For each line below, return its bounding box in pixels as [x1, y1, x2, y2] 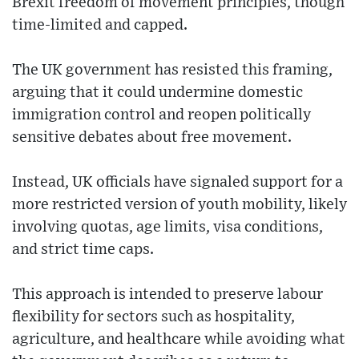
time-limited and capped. [12, 18, 188, 33]
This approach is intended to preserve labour [12, 287, 323, 302]
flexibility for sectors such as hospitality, [12, 309, 295, 325]
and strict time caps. [12, 242, 154, 257]
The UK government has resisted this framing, [12, 63, 333, 78]
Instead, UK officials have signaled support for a [12, 175, 343, 190]
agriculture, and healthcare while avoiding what [12, 332, 345, 347]
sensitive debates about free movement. [12, 130, 292, 145]
